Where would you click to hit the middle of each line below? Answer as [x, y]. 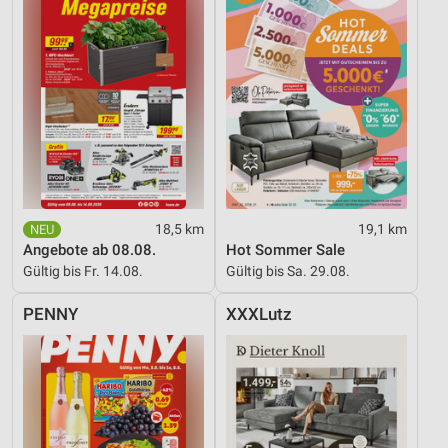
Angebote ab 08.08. [89, 249]
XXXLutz [259, 314]
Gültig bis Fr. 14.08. [83, 270]
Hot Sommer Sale [285, 249]
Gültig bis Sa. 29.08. [288, 270]
